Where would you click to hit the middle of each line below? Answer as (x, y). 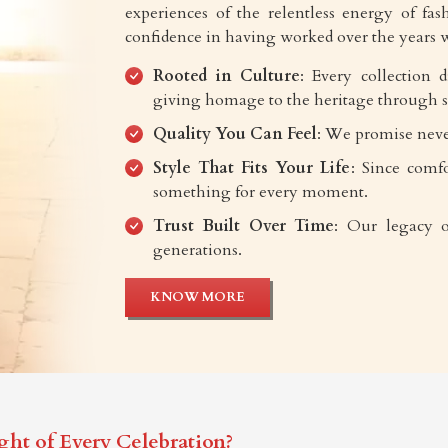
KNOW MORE (198, 296)
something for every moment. (261, 191)
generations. (198, 249)
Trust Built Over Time (244, 225)
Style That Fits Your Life (252, 167)
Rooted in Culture (226, 75)
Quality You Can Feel (235, 133)
